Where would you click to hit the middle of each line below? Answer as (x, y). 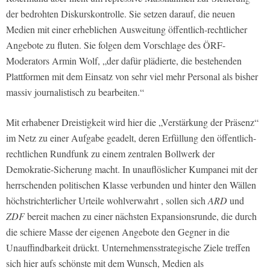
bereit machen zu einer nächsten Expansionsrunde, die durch (141, 216)
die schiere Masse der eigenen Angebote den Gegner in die (118, 231)
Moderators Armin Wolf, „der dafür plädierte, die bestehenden (124, 60)
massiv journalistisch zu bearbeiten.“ (75, 92)
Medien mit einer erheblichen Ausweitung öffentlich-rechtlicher (127, 29)
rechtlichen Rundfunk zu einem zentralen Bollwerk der (110, 153)
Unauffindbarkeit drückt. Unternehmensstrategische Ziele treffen (128, 247)
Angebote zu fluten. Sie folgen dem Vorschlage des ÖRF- (116, 45)
